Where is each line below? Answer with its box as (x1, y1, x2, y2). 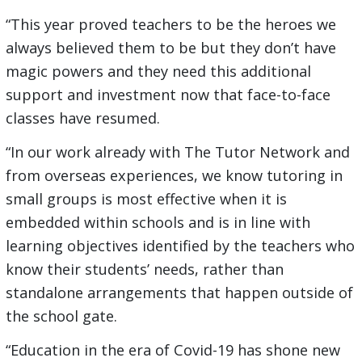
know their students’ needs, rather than (5, 259, 284, 280)
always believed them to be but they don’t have (5, 38, 336, 58)
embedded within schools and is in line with (5, 213, 310, 233)
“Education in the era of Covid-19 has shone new (5, 340, 340, 360)
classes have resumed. (5, 108, 160, 128)
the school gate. (5, 306, 117, 326)
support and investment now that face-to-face (5, 85, 330, 105)
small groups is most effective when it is (5, 189, 287, 209)
